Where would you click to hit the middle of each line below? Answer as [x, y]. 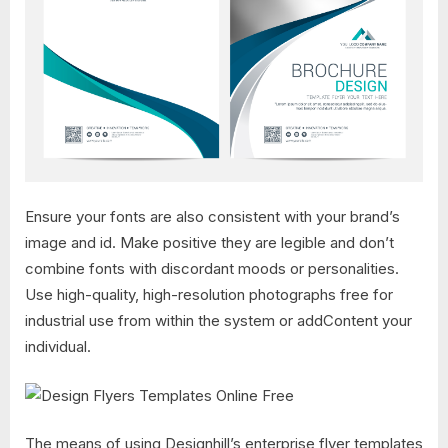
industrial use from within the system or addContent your [218, 321]
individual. [58, 347]
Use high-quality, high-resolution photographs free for [209, 295]
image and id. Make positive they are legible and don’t [209, 243]
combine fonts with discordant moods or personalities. [212, 269]
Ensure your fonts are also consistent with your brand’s [212, 217]
